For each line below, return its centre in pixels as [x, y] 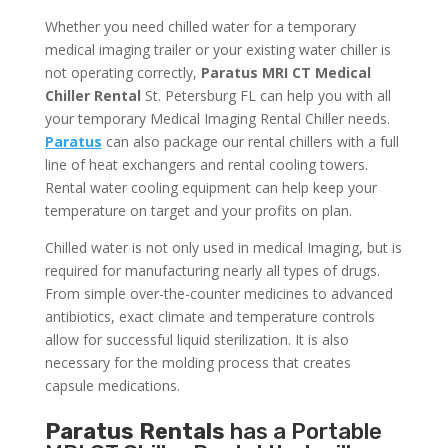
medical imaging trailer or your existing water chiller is [217, 50]
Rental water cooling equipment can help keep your [210, 188]
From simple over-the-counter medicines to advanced [218, 294]
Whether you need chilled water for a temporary [200, 27]
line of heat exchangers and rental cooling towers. [206, 165]
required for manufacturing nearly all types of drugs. [212, 271]
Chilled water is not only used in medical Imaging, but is [223, 248]
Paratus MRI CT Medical [285, 73]
